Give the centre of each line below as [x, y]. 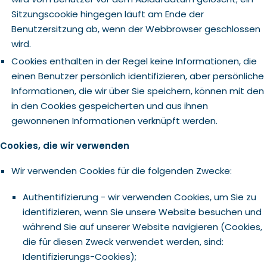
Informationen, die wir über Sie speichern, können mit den [137, 91]
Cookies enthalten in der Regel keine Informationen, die [134, 61]
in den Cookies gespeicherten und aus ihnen [109, 106]
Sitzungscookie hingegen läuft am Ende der [107, 14]
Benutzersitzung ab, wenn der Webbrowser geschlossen [136, 29]
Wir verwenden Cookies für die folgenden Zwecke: [121, 171]
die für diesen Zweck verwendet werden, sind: [123, 242]
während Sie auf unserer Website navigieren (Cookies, [142, 227]
